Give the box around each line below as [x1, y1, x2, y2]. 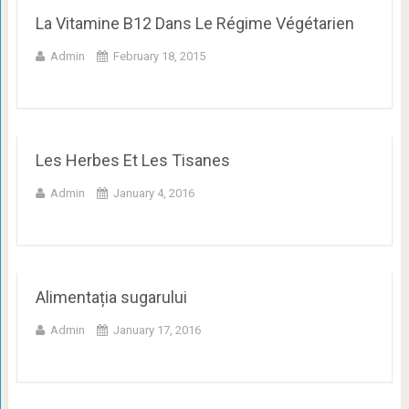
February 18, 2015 [112, 49, 205, 64]
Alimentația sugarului [35, 288, 187, 308]
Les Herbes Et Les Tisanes [35, 151, 230, 171]
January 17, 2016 [112, 323, 201, 338]
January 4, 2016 [112, 186, 194, 201]
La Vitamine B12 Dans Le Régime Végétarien [35, 14, 354, 34]
